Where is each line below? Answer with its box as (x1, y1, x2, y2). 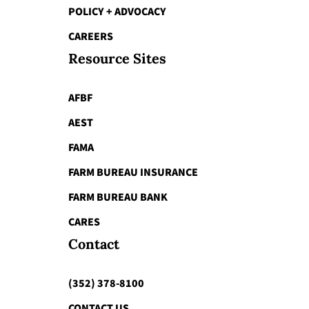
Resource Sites (68, 49, 166, 67)
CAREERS (68, 28, 113, 44)
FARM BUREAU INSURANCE (68, 164, 198, 180)
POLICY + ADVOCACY (68, 3, 166, 19)
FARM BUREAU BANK (68, 189, 168, 205)
